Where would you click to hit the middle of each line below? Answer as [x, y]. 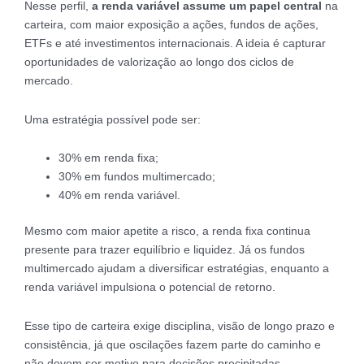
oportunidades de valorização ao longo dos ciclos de [159, 62]
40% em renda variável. [119, 195]
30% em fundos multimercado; [137, 177]
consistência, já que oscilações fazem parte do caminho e [173, 344]
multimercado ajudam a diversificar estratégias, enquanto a [177, 269]
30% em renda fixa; [108, 158]
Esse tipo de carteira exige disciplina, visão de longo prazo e [180, 325]
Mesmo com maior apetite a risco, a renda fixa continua [167, 231]
